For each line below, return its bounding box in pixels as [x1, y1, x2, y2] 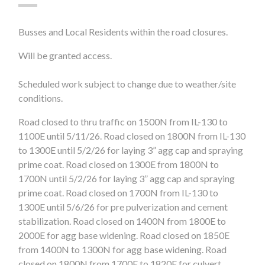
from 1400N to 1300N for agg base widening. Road [18, 244, 227, 256]
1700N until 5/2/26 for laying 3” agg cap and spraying [18, 173, 235, 185]
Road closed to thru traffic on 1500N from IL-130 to [18, 116, 228, 128]
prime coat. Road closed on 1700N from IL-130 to [18, 187, 219, 199]
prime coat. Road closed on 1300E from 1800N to [18, 159, 219, 170]
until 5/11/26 [47, 130, 101, 142]
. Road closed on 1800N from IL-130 [100, 130, 246, 142]
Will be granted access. [18, 50, 112, 62]
